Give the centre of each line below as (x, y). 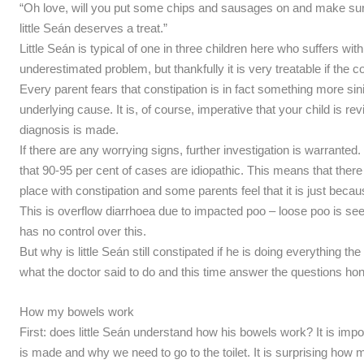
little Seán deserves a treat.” (93, 28)
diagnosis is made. (69, 129)
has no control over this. (82, 231)
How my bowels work (76, 311)
